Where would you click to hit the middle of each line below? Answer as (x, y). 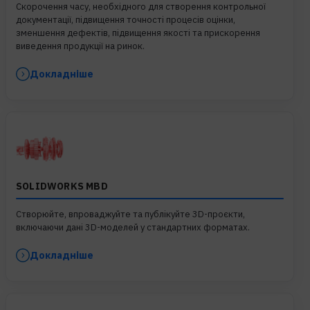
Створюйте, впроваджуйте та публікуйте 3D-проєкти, (130, 214)
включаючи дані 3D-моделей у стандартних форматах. (133, 227)
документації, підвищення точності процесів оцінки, (126, 19)
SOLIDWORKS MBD (62, 186)
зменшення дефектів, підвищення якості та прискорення (138, 33)
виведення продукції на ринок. (80, 46)
